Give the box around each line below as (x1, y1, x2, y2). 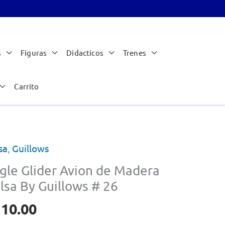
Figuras (21, 48, 47, 58)
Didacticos (66, 48, 103, 58)
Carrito (14, 81, 39, 91)
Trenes (123, 48, 146, 58)
